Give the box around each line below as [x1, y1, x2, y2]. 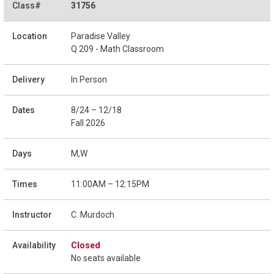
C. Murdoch [71, 209, 114, 220]
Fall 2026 [71, 117, 105, 128]
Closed [71, 240, 100, 250]
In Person [71, 74, 107, 84]
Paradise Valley [71, 31, 130, 41]
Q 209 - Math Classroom [71, 43, 164, 54]
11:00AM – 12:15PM [71, 179, 149, 189]
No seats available [71, 253, 141, 263]
